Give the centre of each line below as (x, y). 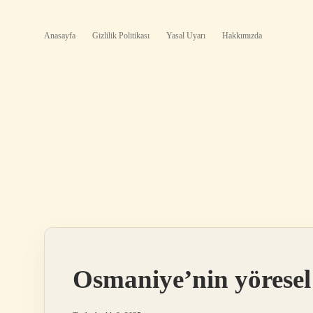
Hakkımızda (242, 36)
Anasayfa (60, 36)
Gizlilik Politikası (121, 36)
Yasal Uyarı (186, 36)
